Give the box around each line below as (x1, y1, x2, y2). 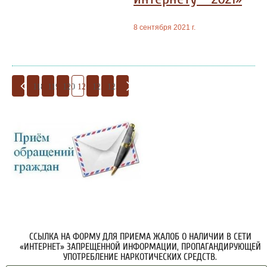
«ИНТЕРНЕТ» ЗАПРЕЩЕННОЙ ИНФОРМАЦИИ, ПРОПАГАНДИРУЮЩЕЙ (19, 241, 261, 253)
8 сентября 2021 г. (133, 23, 195, 32)
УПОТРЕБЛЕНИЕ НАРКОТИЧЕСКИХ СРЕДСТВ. (63, 252, 217, 263)
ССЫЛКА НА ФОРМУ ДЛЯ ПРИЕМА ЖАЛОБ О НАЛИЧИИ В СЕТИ (29, 231, 252, 243)
